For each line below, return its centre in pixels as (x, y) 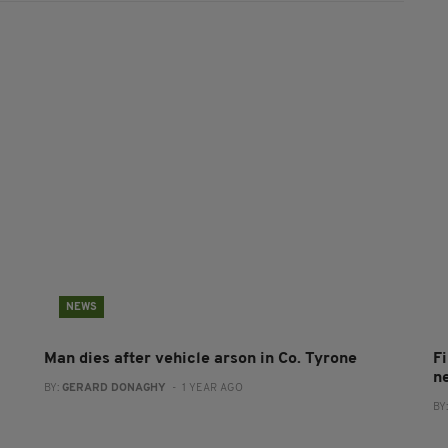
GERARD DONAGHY (113, 388)
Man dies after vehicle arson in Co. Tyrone (200, 358)
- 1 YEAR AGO (204, 388)
